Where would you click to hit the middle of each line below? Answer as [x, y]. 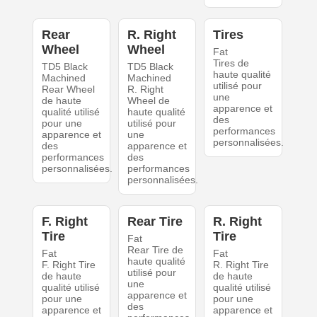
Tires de [231, 63]
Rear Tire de [155, 250]
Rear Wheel [68, 90]
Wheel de [148, 101]
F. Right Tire [68, 265]
